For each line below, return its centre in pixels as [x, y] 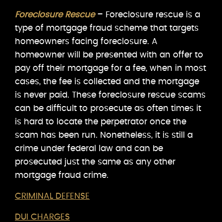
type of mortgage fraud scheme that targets [107, 28]
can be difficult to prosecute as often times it [108, 108]
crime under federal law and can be [89, 148]
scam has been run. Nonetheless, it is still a [104, 135]
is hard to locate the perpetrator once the [101, 121]
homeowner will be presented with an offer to [109, 55]
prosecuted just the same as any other [95, 162]
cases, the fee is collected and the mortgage [107, 81]
